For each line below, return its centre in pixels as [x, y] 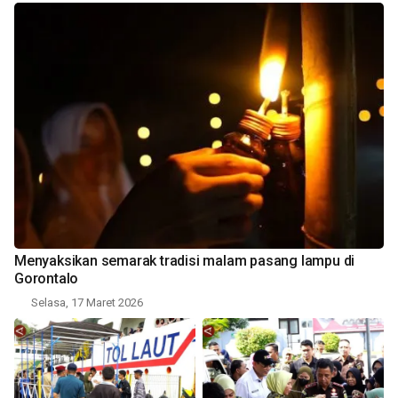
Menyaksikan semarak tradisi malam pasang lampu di [185, 261]
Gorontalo [47, 279]
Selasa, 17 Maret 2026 [87, 303]
